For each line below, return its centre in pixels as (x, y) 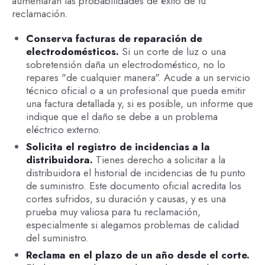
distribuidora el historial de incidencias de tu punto (135, 172)
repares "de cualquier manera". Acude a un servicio (138, 77)
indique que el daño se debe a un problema (122, 116)
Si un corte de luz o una (174, 51)
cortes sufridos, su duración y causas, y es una (126, 198)
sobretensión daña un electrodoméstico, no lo (125, 64)
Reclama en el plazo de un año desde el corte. (138, 255)
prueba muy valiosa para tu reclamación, (113, 211)
